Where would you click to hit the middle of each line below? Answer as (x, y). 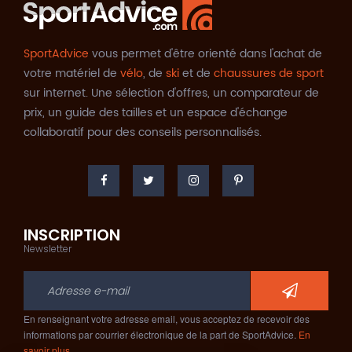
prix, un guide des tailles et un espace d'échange (156, 113)
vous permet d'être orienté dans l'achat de (205, 54)
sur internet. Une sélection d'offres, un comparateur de (171, 93)
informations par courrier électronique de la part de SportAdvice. (161, 334)
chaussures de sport (269, 73)
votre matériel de (72, 73)
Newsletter (48, 249)
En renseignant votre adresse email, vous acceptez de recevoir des (167, 319)
